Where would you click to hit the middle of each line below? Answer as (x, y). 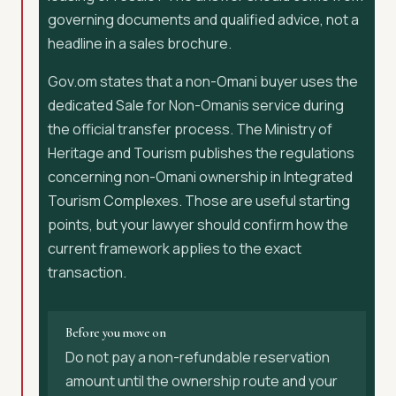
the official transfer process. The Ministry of (190, 129)
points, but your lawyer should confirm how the (198, 225)
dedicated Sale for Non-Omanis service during (196, 105)
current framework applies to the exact (175, 248)
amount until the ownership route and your (202, 381)
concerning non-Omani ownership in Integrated (200, 177)
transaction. (87, 272)
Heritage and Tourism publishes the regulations (201, 153)
